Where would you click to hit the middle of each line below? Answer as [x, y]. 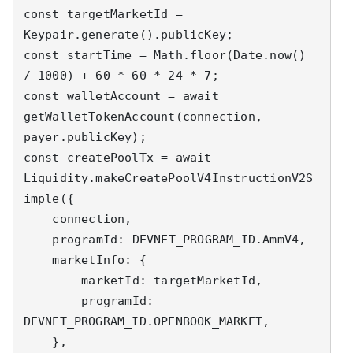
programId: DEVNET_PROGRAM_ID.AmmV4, [38, 239]
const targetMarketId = [103, 14]
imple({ [48, 198]
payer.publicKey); [85, 137]
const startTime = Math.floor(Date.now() [165, 55]
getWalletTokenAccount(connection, [143, 116]
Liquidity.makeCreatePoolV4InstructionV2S [168, 178]
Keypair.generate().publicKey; [128, 34]
